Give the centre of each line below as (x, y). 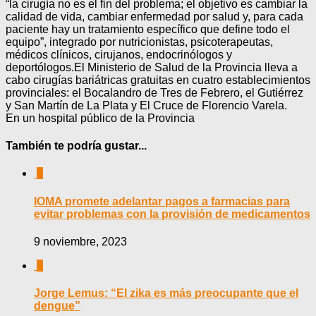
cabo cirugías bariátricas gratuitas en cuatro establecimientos (158, 80)
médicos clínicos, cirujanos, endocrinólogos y (119, 54)
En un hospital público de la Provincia (100, 118)
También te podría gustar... (76, 146)
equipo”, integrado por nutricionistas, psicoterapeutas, (139, 42)
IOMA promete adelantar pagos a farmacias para (162, 201)
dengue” (57, 306)
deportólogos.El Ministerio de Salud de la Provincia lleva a (152, 67)
